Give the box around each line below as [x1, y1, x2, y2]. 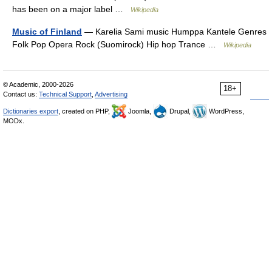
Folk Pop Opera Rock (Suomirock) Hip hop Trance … [12, 39, 223, 49]
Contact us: [3, 90, 39, 98]
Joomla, [126, 107, 153, 115]
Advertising [95, 90, 127, 98]
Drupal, [168, 107, 192, 115]
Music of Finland [12, 27, 82, 36]
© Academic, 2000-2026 [3, 81, 73, 88]
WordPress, [207, 107, 244, 115]
